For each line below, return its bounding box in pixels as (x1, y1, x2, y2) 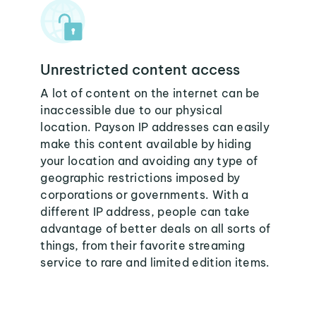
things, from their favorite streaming (40, 238, 245, 253)
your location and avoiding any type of (40, 154, 258, 168)
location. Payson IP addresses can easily (40, 120, 270, 134)
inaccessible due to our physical (40, 103, 223, 117)
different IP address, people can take (40, 205, 250, 219)
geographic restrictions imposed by (40, 171, 241, 185)
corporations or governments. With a (40, 188, 249, 202)
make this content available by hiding (40, 137, 252, 151)
